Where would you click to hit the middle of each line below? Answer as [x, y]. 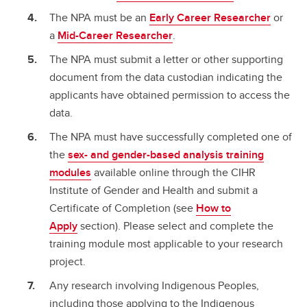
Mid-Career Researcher [115, 36]
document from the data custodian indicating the [166, 77]
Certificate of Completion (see [123, 208]
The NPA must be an [99, 18]
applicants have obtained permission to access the [170, 95]
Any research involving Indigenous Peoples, [154, 285]
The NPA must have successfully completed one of [171, 136]
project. [67, 261]
